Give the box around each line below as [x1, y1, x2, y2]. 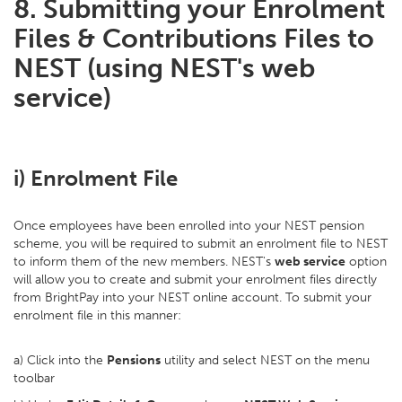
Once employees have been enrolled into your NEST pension [13, 218, 364, 233]
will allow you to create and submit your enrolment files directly [13, 272, 377, 287]
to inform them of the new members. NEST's [13, 254, 275, 269]
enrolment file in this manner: [13, 308, 181, 323]
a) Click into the [13, 353, 107, 368]
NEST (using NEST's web [13, 52, 315, 84]
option [345, 254, 387, 269]
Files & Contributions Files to [13, 22, 374, 55]
